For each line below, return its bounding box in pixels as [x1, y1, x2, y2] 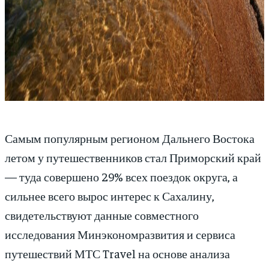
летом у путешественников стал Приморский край [5, 150, 261, 165]
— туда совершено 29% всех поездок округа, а [5, 169, 238, 184]
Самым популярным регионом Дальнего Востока [5, 130, 255, 146]
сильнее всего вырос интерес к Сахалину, [5, 188, 214, 204]
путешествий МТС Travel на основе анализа [5, 246, 230, 261]
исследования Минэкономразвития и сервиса [5, 226, 235, 242]
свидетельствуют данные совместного [5, 207, 199, 223]
